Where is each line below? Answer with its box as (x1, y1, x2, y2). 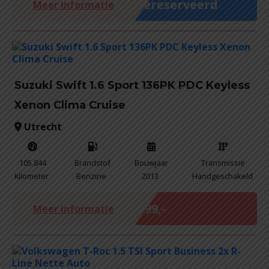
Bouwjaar (134, 157, 168, 168)
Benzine (76, 171, 107, 181)
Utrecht (22, 120, 62, 133)
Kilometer (14, 171, 49, 181)
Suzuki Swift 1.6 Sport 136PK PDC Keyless (14, 79, 250, 92)
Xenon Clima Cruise (14, 98, 125, 112)
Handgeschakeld (192, 171, 253, 181)
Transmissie (201, 157, 246, 168)
